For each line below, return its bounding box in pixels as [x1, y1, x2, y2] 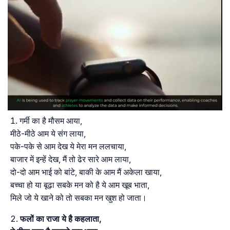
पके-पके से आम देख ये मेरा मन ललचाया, [10, 141, 126, 152]
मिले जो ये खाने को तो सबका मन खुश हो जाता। [10, 193, 147, 203]
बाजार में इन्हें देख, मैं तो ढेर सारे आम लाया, [10, 154, 131, 165]
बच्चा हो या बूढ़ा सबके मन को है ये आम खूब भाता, [10, 180, 149, 190]
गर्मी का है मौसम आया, [20, 116, 82, 126]
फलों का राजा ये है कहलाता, [20, 214, 102, 224]
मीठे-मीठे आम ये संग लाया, [10, 128, 86, 139]
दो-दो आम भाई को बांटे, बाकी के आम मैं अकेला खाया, [10, 167, 162, 178]
